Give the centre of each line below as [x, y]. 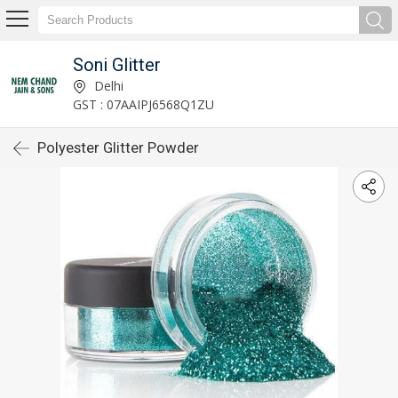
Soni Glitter [116, 64]
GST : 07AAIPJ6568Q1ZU [143, 104]
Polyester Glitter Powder [118, 147]
